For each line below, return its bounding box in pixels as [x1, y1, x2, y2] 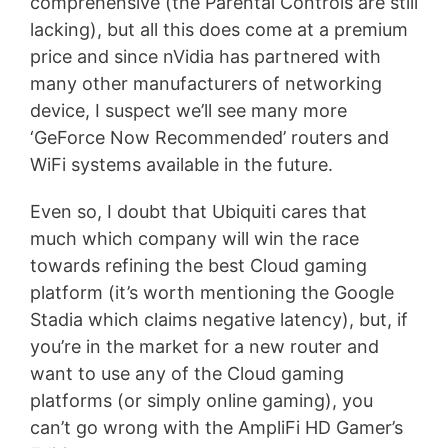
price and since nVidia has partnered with [30, 45, 381, 67]
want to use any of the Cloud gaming [30, 362, 344, 384]
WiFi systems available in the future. [30, 153, 333, 175]
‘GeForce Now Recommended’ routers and [30, 126, 389, 148]
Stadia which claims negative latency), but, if [30, 308, 408, 330]
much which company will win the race [30, 227, 359, 249]
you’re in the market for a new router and [30, 335, 379, 357]
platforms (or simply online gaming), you [30, 389, 373, 411]
